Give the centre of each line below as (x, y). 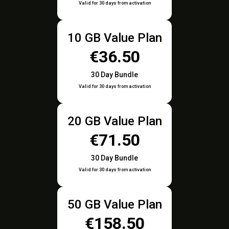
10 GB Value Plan (114, 38)
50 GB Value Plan (114, 204)
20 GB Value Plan (114, 121)
